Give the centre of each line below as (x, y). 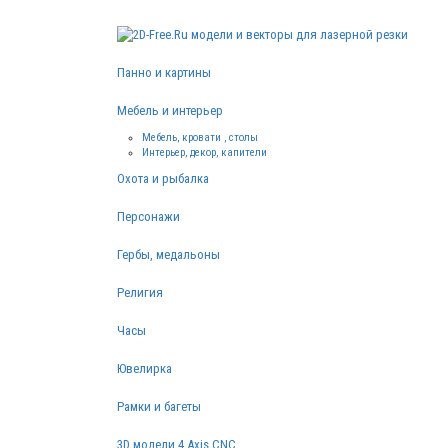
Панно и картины (164, 72)
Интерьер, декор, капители (204, 152)
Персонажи (148, 216)
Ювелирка (144, 368)
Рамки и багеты (159, 406)
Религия (140, 292)
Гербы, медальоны (168, 254)
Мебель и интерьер (170, 110)
